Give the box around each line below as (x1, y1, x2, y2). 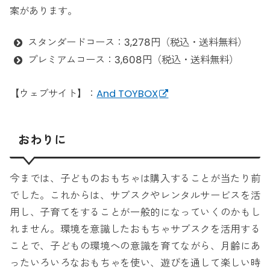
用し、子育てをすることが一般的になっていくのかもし (10, 205, 260, 219)
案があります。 (10, 4, 78, 18)
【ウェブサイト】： (10, 86, 97, 101)
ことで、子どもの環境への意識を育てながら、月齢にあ (10, 239, 260, 253)
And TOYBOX (96, 86, 159, 101)
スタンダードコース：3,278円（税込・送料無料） (28, 35, 248, 49)
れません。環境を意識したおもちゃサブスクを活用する (10, 222, 260, 236)
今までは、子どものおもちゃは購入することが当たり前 (10, 171, 260, 186)
